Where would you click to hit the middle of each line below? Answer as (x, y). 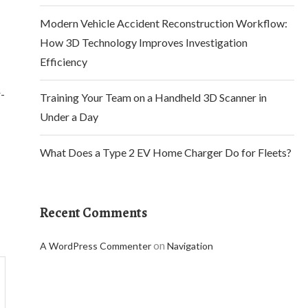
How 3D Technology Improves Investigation (144, 42)
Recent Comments (93, 213)
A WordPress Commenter (96, 246)
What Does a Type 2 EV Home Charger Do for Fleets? (166, 152)
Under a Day (69, 117)
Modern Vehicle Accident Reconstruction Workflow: (164, 23)
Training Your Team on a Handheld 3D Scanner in (153, 97)
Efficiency (64, 62)
